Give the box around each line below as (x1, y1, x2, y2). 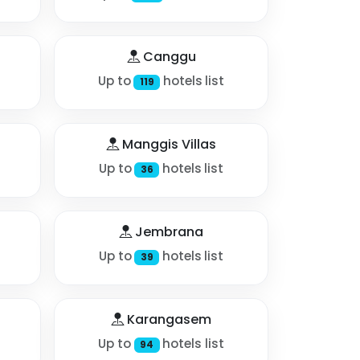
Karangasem (124, 310, 211, 329)
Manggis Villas (119, 135, 216, 154)
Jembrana (132, 223, 203, 242)
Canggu (139, 47, 196, 67)
